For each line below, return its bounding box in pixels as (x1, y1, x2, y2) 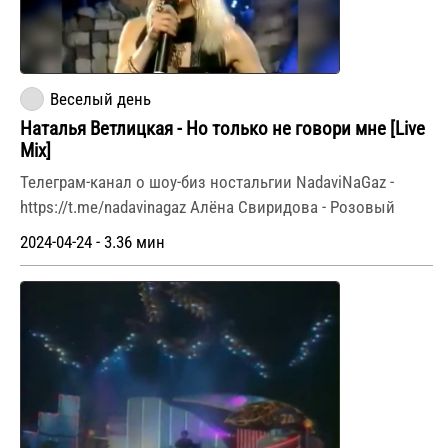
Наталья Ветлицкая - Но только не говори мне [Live (20, 118, 425, 141)
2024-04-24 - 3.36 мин (20, 233, 165, 253)
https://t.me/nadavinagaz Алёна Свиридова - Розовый (20, 197, 395, 218)
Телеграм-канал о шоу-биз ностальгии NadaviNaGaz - (20, 172, 394, 193)
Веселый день (50, 90, 151, 110)
